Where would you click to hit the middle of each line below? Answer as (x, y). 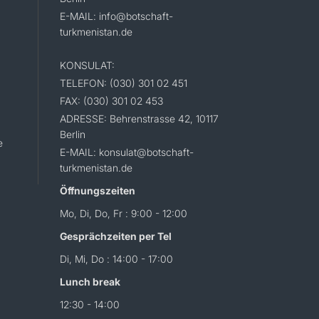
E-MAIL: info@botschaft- (116, 16)
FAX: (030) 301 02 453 (111, 101)
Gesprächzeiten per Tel (115, 236)
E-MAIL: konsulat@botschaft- (126, 152)
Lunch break (90, 282)
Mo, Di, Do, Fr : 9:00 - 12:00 (123, 214)
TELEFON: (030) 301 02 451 (123, 83)
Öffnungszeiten (97, 191)
